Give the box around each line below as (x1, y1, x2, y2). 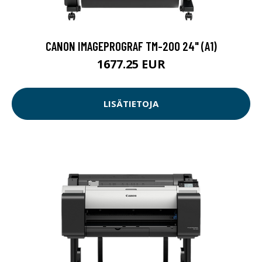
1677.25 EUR (96, 56, 166, 72)
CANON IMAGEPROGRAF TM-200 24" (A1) (45, 38, 217, 53)
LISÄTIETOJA (104, 98, 158, 110)
